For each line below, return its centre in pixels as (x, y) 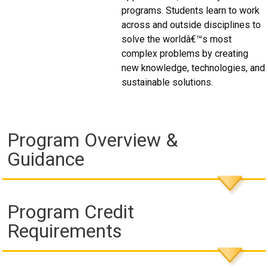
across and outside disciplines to (191, 25)
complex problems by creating (185, 54)
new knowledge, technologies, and (194, 68)
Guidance (46, 159)
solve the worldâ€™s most (177, 39)
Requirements (65, 231)
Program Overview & (93, 140)
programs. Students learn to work (191, 11)
